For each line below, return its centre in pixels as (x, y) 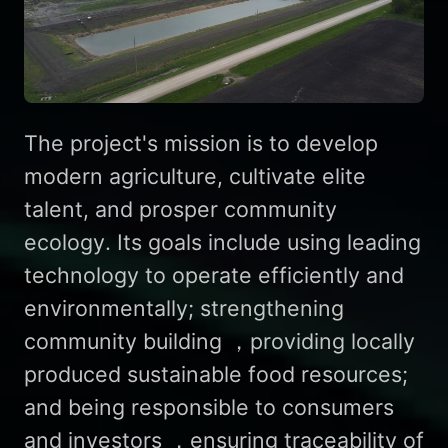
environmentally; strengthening (183, 308)
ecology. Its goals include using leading (222, 242)
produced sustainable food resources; (215, 374)
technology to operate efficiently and (213, 275)
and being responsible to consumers (208, 407)
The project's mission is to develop (200, 143)
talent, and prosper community (180, 209)
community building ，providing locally (219, 341)
